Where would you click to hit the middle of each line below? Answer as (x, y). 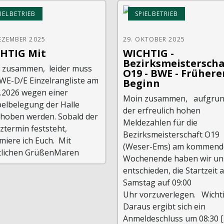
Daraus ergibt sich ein (164, 206)
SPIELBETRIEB (156, 13)
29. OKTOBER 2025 (154, 39)
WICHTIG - (148, 53)
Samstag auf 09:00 (157, 182)
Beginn (141, 83)
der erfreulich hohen (161, 110)
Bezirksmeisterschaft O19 (171, 134)
